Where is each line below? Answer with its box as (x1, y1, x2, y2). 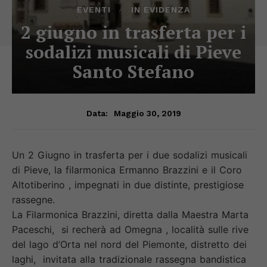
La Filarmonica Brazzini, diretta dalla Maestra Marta (12, 208, 249, 221)
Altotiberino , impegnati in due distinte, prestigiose (12, 178, 244, 191)
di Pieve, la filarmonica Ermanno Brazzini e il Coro (12, 163, 242, 176)
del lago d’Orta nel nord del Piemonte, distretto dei (12, 238, 247, 250)
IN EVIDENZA (131, 4, 190, 14)
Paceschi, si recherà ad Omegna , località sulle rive (12, 223, 249, 235)
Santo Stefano (73, 59, 194, 83)
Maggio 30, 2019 (113, 108, 181, 118)
